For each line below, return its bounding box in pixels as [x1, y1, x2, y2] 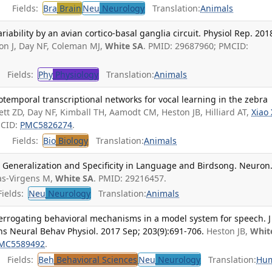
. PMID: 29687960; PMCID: [143, 40, 249, 52]
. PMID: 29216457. [93, 172, 167, 184]
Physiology [53, 68, 99, 80]
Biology [56, 134, 89, 146]
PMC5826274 [20, 119, 73, 131]
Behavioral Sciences [54, 253, 138, 265]
